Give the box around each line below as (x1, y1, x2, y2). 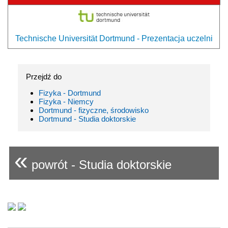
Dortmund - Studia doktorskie (39, 115, 136, 124)
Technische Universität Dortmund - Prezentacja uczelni (15, 34, 213, 43)
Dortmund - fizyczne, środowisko (39, 106, 149, 115)
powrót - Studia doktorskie (28, 158, 172, 172)
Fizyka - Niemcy (39, 97, 94, 106)
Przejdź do (26, 72, 62, 81)
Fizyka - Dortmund (39, 89, 101, 98)
